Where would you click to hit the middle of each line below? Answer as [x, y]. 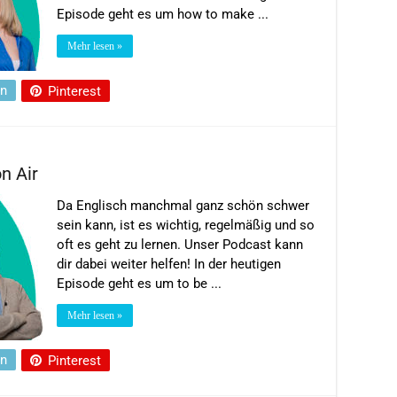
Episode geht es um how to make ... [163, 14]
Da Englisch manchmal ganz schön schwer [183, 205]
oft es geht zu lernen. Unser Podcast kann [180, 244]
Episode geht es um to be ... [139, 283]
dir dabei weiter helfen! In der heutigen [169, 264]
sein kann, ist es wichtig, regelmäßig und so [186, 225]
